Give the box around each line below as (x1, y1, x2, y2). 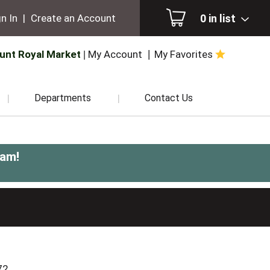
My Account (88, 48, 143, 60)
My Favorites (154, 48, 213, 60)
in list (209, 11, 238, 25)
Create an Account (31, 12, 116, 24)
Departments (34, 92, 91, 104)
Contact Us (145, 92, 193, 104)
